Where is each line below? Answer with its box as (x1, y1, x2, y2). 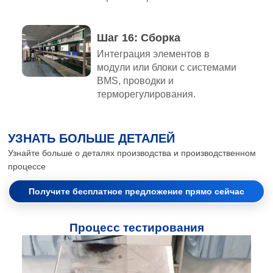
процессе (8, 161, 46, 171)
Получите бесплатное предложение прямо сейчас (29, 186, 244, 196)
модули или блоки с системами (96, 62, 236, 73)
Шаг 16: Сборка (96, 32, 180, 44)
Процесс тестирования (69, 221, 204, 235)
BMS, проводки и (96, 76, 174, 87)
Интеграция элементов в (96, 49, 210, 60)
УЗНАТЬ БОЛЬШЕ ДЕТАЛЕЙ (8, 131, 175, 145)
